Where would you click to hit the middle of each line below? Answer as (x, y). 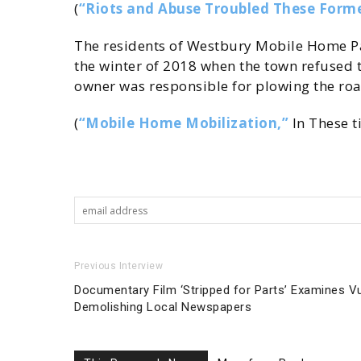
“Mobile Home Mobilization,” (183, 123)
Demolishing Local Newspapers (163, 307)
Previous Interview (118, 266)
